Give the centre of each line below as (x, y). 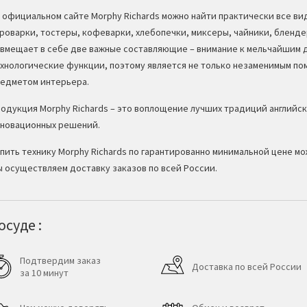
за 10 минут (44, 273)
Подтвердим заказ (60, 261)
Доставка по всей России (246, 267)
